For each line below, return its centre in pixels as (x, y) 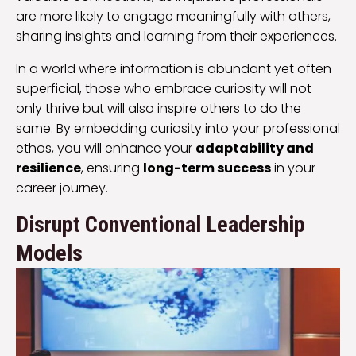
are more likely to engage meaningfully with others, (173, 16)
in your (293, 168)
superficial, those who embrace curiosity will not (164, 88)
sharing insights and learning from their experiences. (176, 36)
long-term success (207, 168)
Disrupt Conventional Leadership (161, 224)
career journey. (62, 188)
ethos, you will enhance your (106, 148)
